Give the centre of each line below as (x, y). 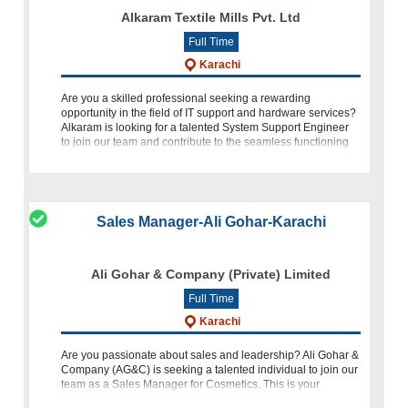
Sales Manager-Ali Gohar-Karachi (211, 222)
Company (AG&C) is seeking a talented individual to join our (210, 370)
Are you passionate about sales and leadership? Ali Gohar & (210, 355)
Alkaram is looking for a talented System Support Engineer (205, 127)
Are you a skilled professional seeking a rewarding (186, 98)
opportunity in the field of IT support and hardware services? (209, 113)
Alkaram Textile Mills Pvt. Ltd (211, 17)
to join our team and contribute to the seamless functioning (205, 142)
